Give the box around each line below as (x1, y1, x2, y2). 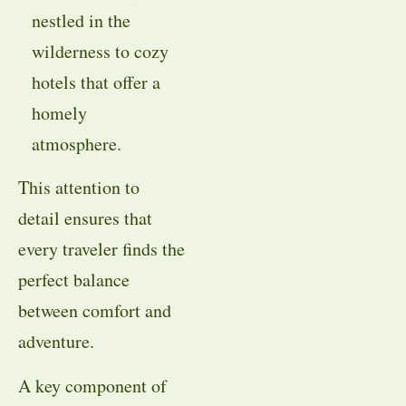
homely (31, 101, 87, 126)
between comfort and (18, 298, 171, 324)
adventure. (18, 329, 94, 354)
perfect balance (18, 267, 130, 293)
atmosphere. (31, 131, 121, 157)
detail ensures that (18, 206, 152, 231)
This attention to (18, 175, 140, 200)
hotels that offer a (31, 70, 160, 95)
